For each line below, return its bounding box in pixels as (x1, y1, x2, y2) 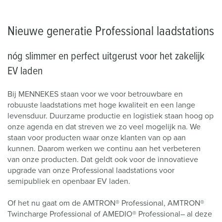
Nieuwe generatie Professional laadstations (7, 25, 214, 38)
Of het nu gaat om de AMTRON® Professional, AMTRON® (7, 199, 204, 207)
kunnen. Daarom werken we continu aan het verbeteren (7, 145, 201, 153)
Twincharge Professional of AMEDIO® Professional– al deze (7, 210, 212, 218)
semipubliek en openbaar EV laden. (7, 177, 132, 185)
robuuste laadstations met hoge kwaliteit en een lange (7, 101, 195, 109)
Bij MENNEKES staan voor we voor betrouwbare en (7, 90, 183, 98)
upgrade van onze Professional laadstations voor (7, 166, 174, 174)
